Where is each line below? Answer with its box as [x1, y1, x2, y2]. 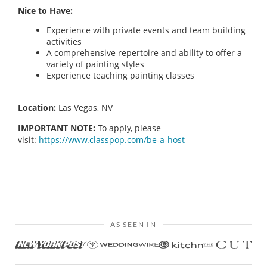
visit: [18, 133, 39, 145]
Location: [18, 101, 56, 113]
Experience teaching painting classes [46, 70, 194, 82]
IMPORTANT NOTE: [18, 122, 95, 133]
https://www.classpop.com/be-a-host [39, 133, 185, 145]
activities [46, 36, 82, 48]
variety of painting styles [46, 58, 144, 70]
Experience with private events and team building [46, 24, 246, 36]
